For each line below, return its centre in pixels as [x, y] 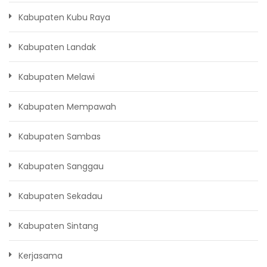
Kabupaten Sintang [58, 226]
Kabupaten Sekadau [60, 196]
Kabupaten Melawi [57, 77]
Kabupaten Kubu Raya [64, 18]
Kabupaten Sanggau [61, 167]
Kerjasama [41, 256]
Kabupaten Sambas [60, 137]
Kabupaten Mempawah [67, 107]
